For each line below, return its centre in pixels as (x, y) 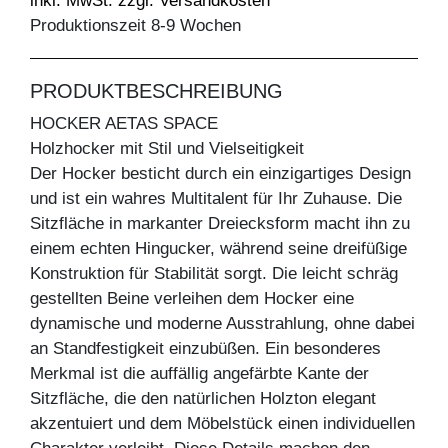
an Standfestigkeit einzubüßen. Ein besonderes (205, 349)
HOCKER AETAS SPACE (124, 124)
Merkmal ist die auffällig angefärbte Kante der (199, 374)
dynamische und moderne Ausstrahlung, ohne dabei (222, 324)
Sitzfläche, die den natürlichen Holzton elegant (203, 399)
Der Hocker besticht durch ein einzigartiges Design (220, 174)
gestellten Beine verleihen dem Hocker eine (192, 299)
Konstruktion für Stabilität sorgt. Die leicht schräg (214, 274)
